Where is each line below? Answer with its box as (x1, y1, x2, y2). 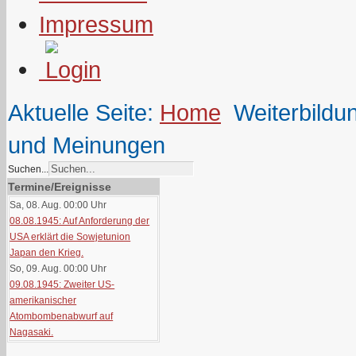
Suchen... (8, 164, 48, 175)
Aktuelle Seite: (8, 99, 160, 126)
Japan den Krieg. (10, 247, 84, 258)
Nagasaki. (10, 327, 54, 338)
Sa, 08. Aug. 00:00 (10, 199, 89, 211)
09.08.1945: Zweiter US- (10, 279, 115, 290)
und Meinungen (8, 132, 165, 158)
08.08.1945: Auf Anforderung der (10, 215, 150, 226)
